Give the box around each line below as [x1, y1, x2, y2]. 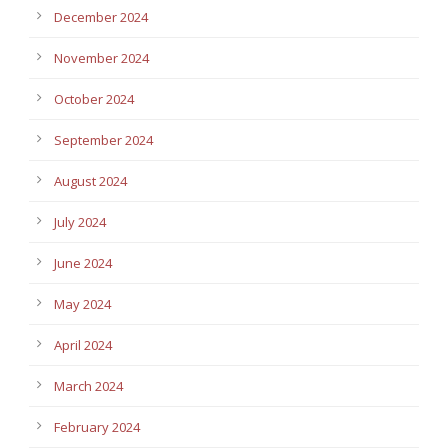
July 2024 [54, 213, 106, 232]
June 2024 [54, 254, 112, 273]
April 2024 [54, 336, 112, 355]
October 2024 [54, 90, 134, 109]
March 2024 [54, 377, 123, 396]
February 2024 [54, 418, 140, 437]
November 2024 [54, 49, 149, 68]
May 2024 [54, 295, 111, 314]
